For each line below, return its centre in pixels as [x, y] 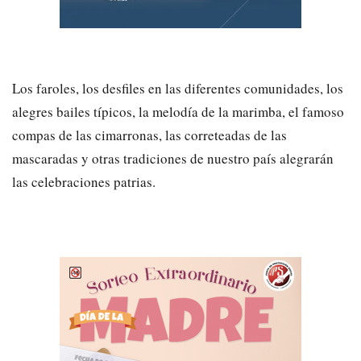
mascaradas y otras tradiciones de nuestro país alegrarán [173, 158]
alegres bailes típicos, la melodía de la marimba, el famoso [178, 111]
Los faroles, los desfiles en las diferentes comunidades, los [178, 88]
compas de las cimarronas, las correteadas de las [149, 135]
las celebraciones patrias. [84, 181]
